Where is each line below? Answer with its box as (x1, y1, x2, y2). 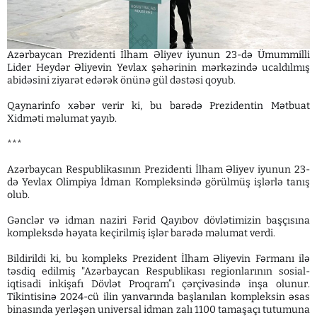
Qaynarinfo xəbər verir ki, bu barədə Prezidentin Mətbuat (7, 99, 310, 112)
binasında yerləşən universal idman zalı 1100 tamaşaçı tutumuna (7, 303, 310, 316)
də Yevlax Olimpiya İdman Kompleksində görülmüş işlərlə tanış (7, 175, 310, 188)
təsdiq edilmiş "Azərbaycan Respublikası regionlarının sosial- (7, 265, 310, 277)
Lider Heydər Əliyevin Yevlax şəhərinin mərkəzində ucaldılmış (7, 61, 310, 74)
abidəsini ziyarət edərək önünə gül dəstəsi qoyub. (7, 74, 236, 86)
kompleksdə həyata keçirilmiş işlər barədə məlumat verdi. (7, 226, 275, 239)
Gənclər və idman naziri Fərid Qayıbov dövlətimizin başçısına (7, 214, 310, 226)
